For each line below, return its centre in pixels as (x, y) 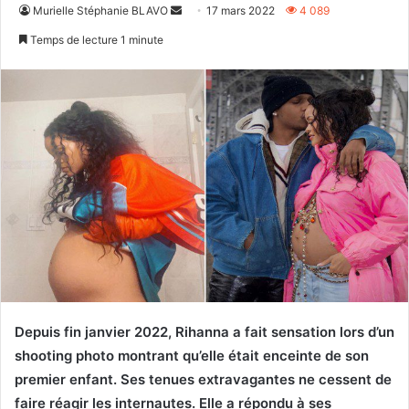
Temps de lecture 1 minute (95, 39)
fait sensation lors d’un (320, 331)
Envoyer (202, 9)
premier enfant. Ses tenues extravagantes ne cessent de (203, 379)
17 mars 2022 (241, 10)
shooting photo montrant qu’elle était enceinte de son (192, 355)
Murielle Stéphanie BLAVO (100, 10)
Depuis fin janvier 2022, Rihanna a (128, 331)
